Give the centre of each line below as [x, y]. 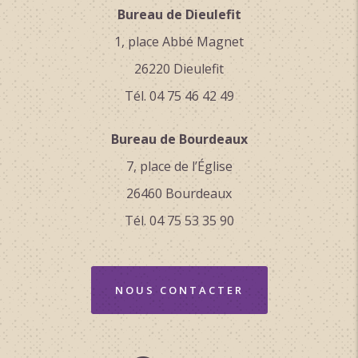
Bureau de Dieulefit [179, 14]
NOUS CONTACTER [179, 290]
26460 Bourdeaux [179, 193]
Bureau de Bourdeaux [179, 139]
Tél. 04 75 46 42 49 [179, 95]
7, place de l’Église [179, 166]
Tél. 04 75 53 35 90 [179, 220]
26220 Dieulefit [179, 68]
